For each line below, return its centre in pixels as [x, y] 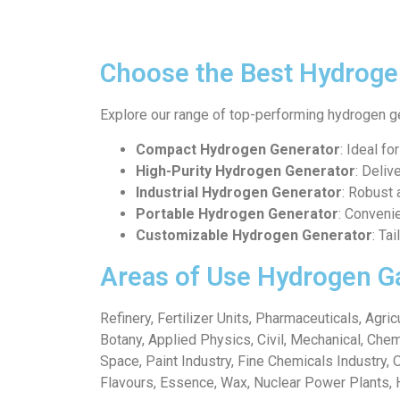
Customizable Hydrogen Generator [254, 235]
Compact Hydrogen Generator [238, 149]
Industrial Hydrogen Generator [239, 192]
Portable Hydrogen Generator [237, 213]
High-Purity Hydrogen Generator [246, 171]
